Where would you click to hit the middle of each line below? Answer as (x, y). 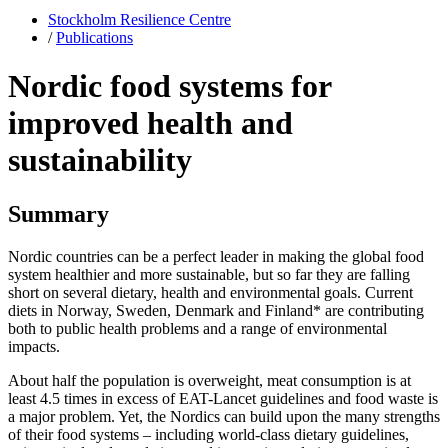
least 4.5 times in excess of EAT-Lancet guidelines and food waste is (223, 398)
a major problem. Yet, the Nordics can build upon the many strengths (224, 416)
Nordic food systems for (169, 86)
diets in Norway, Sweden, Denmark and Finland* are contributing (216, 310)
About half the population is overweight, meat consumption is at (209, 380)
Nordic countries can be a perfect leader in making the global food (216, 256)
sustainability (100, 160)
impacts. (34, 346)
